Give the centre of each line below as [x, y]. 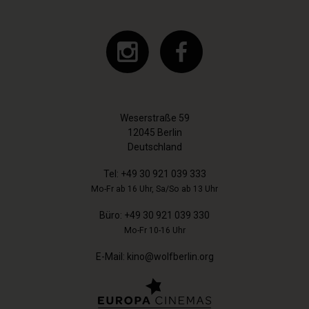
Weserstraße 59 [154, 118]
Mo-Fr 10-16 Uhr [154, 230]
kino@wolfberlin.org [170, 256]
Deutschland [154, 147]
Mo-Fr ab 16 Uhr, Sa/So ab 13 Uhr [154, 189]
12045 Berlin [154, 132]
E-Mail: [111, 256]
